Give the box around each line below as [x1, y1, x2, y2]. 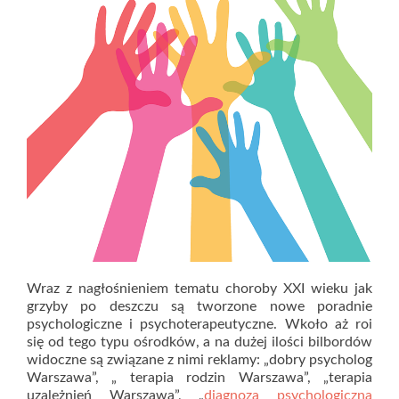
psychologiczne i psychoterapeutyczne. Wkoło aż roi [27, 317, 372, 331]
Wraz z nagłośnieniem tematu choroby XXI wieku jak [27, 281, 372, 296]
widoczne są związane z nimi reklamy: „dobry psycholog [27, 353, 372, 367]
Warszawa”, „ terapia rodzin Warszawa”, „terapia [27, 370, 372, 385]
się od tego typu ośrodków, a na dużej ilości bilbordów [27, 335, 372, 349]
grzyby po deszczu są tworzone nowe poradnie [27, 299, 372, 313]
